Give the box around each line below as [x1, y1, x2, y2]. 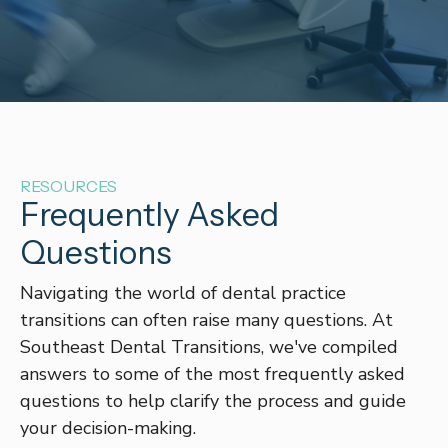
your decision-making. [20, 416, 196, 440]
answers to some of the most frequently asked [20, 362, 405, 386]
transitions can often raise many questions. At [20, 308, 393, 332]
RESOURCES [20, 176, 117, 196]
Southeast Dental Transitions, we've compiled [20, 335, 398, 359]
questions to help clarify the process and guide [20, 389, 406, 413]
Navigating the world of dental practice [20, 281, 346, 305]
